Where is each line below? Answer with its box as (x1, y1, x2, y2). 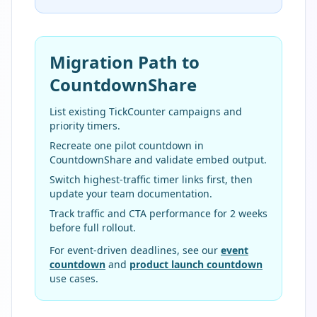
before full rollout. (50, 220, 136, 234)
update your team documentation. (50, 186, 212, 200)
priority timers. (50, 118, 120, 132)
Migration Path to (50, 50, 200, 74)
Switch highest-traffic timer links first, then (50, 172, 253, 186)
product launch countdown (129, 257, 263, 271)
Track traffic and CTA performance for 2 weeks (50, 206, 267, 220)
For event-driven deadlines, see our (50, 243, 221, 257)
